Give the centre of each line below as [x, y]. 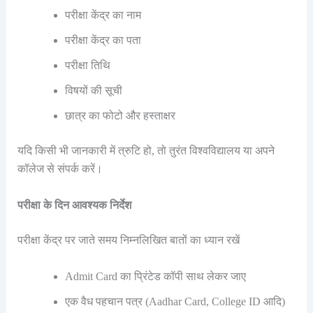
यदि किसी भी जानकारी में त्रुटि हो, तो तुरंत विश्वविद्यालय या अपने [146, 151]
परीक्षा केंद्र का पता [103, 41]
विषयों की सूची [93, 91]
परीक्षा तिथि [87, 66]
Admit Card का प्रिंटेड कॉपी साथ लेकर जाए [155, 276]
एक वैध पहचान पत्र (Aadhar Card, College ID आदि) [175, 301]
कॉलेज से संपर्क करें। [60, 169]
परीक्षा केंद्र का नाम [103, 15]
